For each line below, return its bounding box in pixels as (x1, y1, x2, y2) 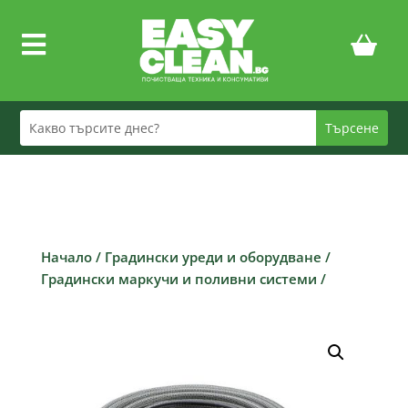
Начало (40, 247, 92, 266)
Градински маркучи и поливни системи (40, 269, 317, 288)
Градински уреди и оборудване (104, 247, 321, 266)
